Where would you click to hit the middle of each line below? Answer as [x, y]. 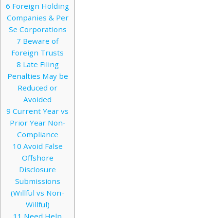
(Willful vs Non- [37, 193]
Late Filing [40, 64]
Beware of [40, 41]
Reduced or [37, 88]
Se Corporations [37, 29]
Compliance [37, 135]
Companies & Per [37, 18]
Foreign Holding [40, 6]
